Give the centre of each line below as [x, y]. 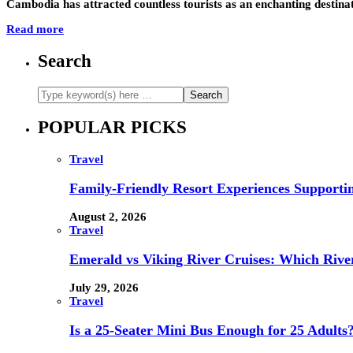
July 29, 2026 [104, 288]
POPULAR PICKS [112, 128]
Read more [35, 30]
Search [65, 61]
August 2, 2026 [108, 217]
